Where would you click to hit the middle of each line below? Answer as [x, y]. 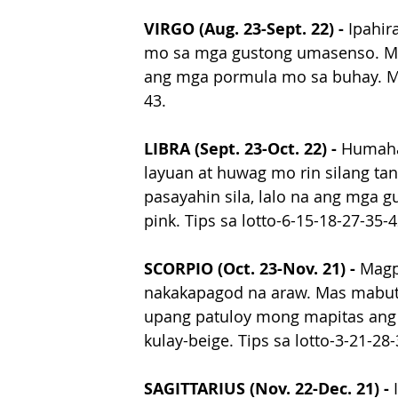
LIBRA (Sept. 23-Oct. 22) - [243, 149]
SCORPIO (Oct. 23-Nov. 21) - [252, 269]
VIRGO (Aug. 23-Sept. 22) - [246, 29]
